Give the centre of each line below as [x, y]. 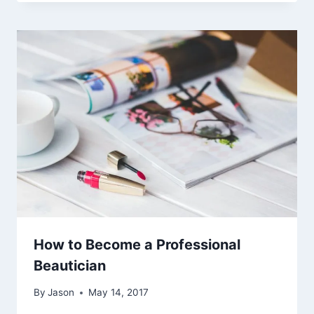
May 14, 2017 [119, 293]
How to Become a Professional [137, 244]
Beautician [70, 265]
